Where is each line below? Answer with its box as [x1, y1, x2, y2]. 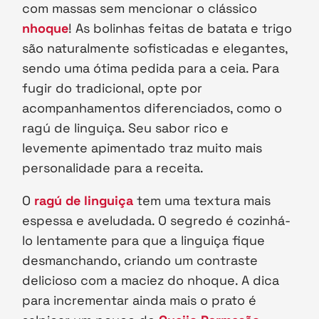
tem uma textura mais [133, 192, 271, 209]
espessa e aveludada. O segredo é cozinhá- [22, 212, 291, 229]
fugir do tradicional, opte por [22, 80, 203, 97]
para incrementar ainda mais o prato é [22, 292, 257, 309]
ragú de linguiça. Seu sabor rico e [22, 120, 229, 137]
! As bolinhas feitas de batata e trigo [68, 20, 293, 37]
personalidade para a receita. [22, 159, 208, 177]
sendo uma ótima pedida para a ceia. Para [22, 60, 280, 77]
